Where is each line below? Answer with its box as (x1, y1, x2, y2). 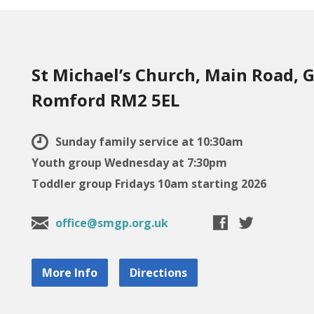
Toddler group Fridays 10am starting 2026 (32, 176, 267, 192)
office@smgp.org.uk (55, 215, 169, 231)
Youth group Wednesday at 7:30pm (32, 155, 228, 171)
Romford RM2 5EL (32, 88, 180, 111)
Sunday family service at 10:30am (53, 134, 244, 150)
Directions (130, 265, 188, 281)
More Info (42, 265, 98, 281)
